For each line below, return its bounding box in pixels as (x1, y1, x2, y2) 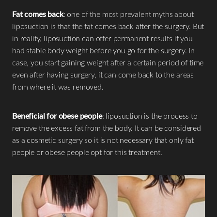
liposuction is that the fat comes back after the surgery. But (12, 21, 204, 31)
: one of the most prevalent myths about (63, 9, 194, 19)
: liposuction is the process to (102, 110, 198, 121)
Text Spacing (105, 157, 139, 166)
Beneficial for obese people (12, 110, 102, 121)
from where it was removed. (12, 81, 104, 92)
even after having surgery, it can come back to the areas (12, 69, 194, 79)
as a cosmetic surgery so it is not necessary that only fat (12, 135, 194, 145)
